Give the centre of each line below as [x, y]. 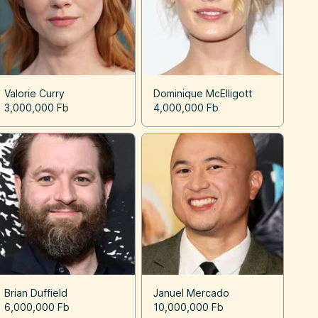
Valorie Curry [35, 93]
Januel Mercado [191, 292]
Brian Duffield [36, 292]
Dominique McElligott [202, 93]
